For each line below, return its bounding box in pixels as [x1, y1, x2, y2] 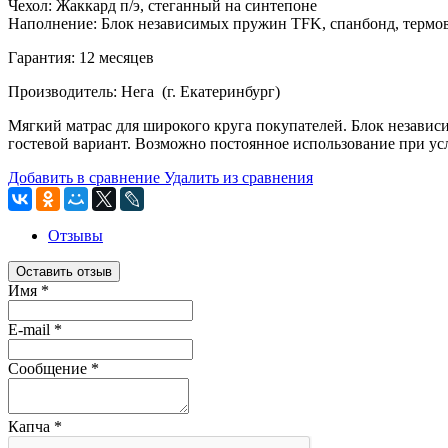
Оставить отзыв [16, 263, 112, 279]
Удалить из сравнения [164, 168, 313, 186]
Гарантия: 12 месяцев [8, 48, 154, 66]
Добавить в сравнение [8, 168, 160, 186]
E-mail [8, 320, 54, 338]
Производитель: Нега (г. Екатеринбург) [8, 82, 280, 100]
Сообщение [8, 359, 91, 377]
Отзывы [48, 226, 103, 244]
